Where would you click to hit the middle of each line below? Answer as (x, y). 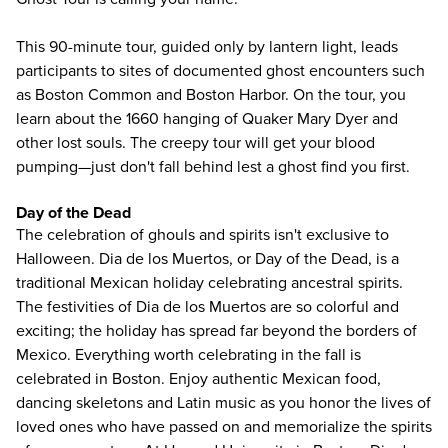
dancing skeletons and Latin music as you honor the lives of (223, 403)
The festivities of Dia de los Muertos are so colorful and (207, 307)
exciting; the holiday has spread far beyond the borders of (216, 331)
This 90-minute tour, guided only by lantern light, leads (207, 47)
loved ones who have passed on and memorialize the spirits (224, 427)
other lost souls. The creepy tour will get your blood (195, 143)
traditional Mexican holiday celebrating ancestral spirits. (209, 283)
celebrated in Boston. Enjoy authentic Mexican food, (198, 379)
